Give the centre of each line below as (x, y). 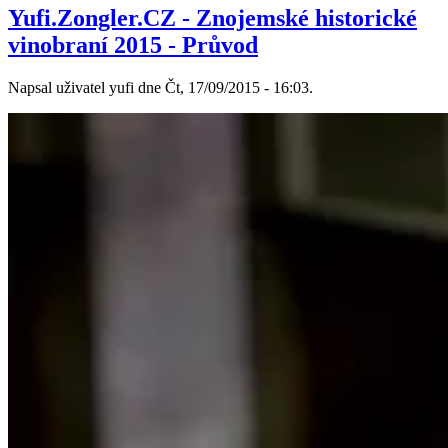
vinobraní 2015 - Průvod (133, 45)
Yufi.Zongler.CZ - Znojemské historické (212, 18)
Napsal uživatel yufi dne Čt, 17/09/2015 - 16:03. (160, 88)
